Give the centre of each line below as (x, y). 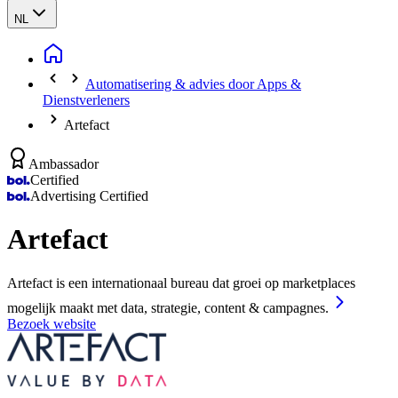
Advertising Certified (89, 196)
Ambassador (64, 164)
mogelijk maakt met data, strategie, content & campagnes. (168, 307)
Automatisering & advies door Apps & (193, 84)
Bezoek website (52, 323)
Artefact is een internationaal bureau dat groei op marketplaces (181, 283)
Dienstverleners (86, 100)
